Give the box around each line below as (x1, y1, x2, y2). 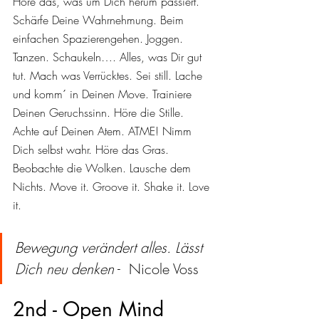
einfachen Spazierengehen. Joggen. (13, 30, 187, 46)
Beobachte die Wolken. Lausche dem (13, 159, 194, 176)
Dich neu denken (15, 258, 114, 278)
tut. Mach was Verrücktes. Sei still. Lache (13, 67, 206, 83)
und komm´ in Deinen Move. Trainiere (13, 85, 195, 102)
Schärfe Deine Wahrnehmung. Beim (13, 11, 187, 28)
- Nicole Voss (114, 258, 199, 278)
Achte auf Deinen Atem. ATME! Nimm (13, 122, 195, 139)
